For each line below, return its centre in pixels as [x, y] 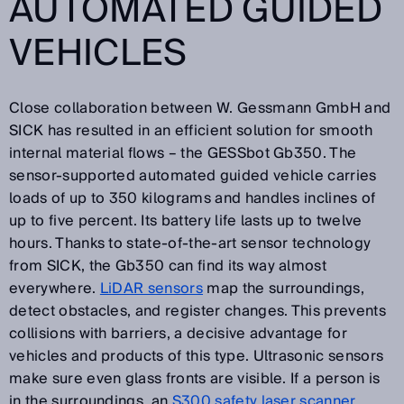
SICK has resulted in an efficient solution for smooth [191, 130]
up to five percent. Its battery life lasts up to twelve [186, 220]
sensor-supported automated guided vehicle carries [193, 175]
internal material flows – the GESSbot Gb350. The [183, 153]
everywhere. [55, 288]
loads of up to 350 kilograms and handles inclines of [193, 198]
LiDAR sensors [151, 288]
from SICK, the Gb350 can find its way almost [168, 266]
